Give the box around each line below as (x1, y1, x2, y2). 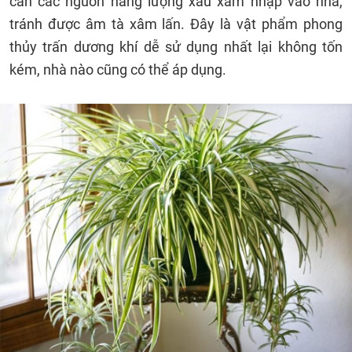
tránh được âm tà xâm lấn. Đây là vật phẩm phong (9, 16, 343, 32)
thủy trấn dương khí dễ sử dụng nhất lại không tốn (9, 38, 343, 55)
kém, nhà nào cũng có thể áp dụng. (9, 61, 226, 78)
